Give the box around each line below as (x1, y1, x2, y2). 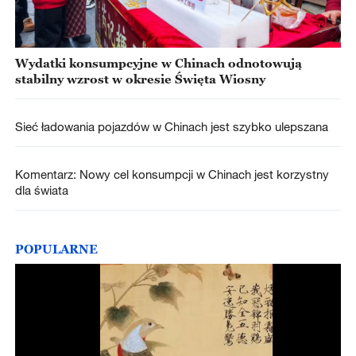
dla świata (14, 183, 68, 198)
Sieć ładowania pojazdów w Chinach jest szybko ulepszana (14, 119, 331, 134)
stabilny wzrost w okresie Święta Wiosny (14, 72, 265, 87)
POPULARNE (14, 241, 98, 256)
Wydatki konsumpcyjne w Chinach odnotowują (14, 56, 302, 71)
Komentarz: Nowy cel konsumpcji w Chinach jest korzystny (14, 167, 329, 182)
